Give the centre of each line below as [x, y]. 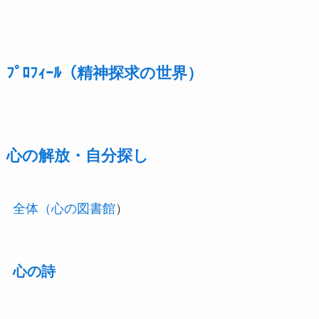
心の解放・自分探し [77, 156]
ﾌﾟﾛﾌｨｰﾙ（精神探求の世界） [104, 73]
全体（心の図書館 [64, 208]
